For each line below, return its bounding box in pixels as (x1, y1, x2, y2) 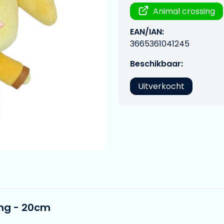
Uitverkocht (138, 80, 184, 92)
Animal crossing (153, 5, 215, 17)
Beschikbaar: (130, 58, 183, 69)
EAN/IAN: (130, 26, 164, 37)
